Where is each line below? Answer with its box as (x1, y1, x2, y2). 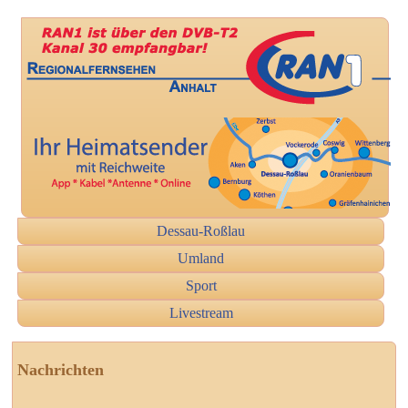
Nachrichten (17, 360, 104, 379)
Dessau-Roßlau (157, 223, 246, 239)
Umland (178, 250, 225, 266)
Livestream (168, 305, 233, 321)
